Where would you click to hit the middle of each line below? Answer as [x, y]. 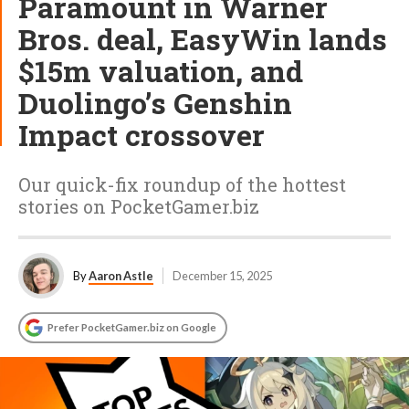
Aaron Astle [121, 276]
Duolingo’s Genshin [155, 103]
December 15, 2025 [222, 276]
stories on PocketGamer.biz [139, 206]
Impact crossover [142, 135]
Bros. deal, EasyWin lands [203, 39]
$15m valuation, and [161, 71]
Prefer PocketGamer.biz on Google [132, 327]
